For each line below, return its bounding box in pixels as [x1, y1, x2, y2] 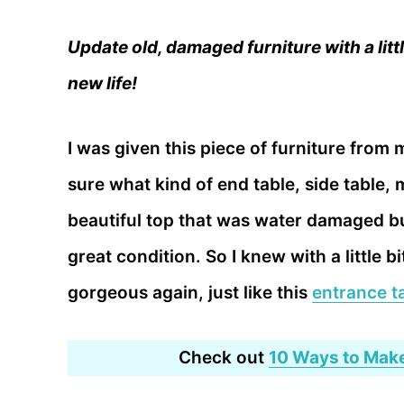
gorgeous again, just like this [68, 282, 312, 304]
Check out [179, 347, 270, 369]
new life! [68, 73, 137, 95]
